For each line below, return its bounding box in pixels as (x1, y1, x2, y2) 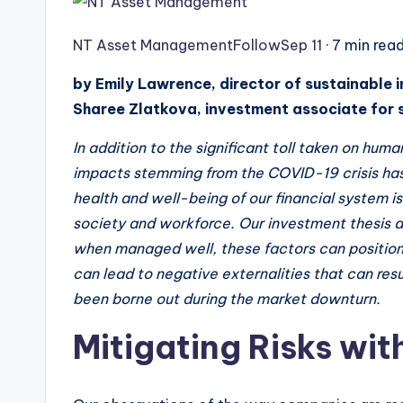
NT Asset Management (73, 36, 233, 55)
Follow (233, 36, 281, 55)
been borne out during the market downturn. (73, 290, 381, 309)
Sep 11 (281, 36, 322, 55)
